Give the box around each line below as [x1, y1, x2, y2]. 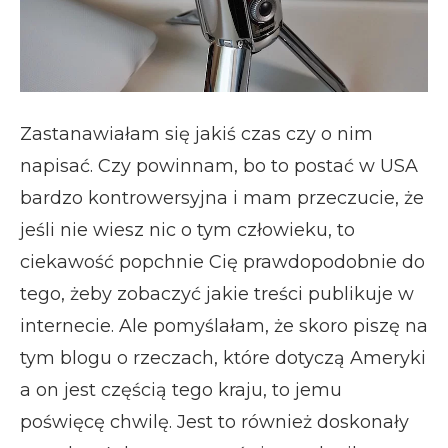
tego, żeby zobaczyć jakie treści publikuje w [20, 282, 414, 305]
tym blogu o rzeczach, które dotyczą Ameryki [20, 346, 426, 369]
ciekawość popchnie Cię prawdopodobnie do [20, 250, 425, 273]
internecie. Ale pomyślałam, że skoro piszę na [20, 314, 428, 337]
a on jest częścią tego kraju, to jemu [20, 378, 342, 401]
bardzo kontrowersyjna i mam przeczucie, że [20, 186, 424, 209]
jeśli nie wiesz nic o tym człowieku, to [20, 218, 355, 241]
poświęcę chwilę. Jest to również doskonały [20, 410, 409, 433]
